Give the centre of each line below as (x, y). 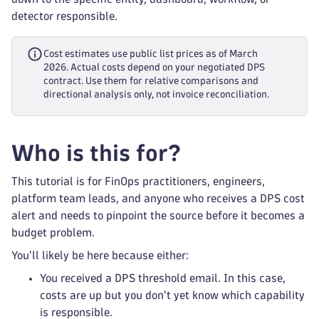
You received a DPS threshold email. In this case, (163, 278)
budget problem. (53, 232)
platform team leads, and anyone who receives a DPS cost (158, 198)
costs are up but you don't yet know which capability (172, 295)
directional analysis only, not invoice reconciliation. (156, 94)
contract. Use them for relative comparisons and (151, 81)
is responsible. (76, 312)
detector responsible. (64, 16)
